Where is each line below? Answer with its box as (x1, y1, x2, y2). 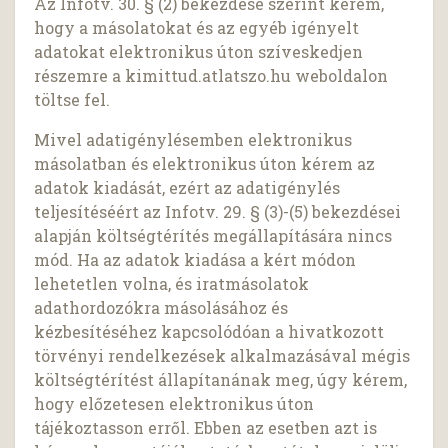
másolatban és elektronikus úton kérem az (34, 153, 376, 175)
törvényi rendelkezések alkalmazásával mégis (34, 345, 411, 367)
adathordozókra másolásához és (34, 297, 289, 319)
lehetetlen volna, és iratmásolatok (34, 273, 310, 295)
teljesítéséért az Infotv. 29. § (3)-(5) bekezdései (34, 201, 402, 223)
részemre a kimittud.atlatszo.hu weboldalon (34, 65, 389, 87)
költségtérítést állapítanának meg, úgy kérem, (34, 369, 408, 391)
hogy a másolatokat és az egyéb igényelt (34, 17, 360, 39)
